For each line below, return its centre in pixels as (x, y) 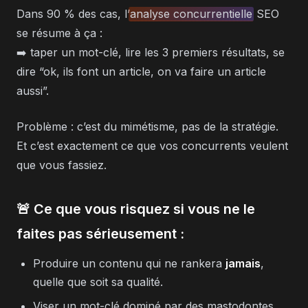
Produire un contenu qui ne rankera (129, 263)
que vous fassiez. (62, 165)
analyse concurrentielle (191, 14)
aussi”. (33, 91)
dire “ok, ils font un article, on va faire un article (141, 71)
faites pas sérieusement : (100, 234)
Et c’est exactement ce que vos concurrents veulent (152, 146)
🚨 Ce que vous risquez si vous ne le (136, 209)
